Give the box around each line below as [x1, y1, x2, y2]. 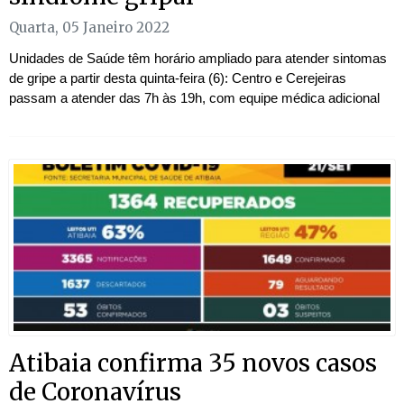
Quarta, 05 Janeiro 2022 [9, 19, 170, 37]
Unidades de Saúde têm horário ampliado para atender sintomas [9, 50, 387, 67]
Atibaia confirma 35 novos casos [9, 348, 377, 379]
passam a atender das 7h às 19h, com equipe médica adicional [9, 90, 380, 106]
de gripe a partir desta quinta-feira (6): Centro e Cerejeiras [9, 70, 346, 87]
